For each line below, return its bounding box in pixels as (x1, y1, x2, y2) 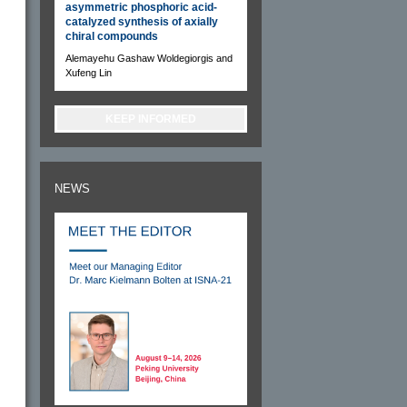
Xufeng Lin (65, 66, 112, 78)
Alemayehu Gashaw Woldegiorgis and (65, 52, 233, 64)
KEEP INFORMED (105, 112, 196, 125)
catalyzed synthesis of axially (65, 15, 218, 28)
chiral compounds (65, 29, 158, 43)
